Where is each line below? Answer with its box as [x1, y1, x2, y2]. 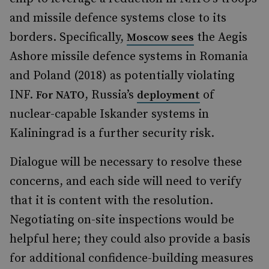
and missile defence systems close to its [10, 11, 226, 26]
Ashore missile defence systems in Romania [10, 49, 248, 64]
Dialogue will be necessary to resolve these [10, 155, 242, 170]
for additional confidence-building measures [10, 251, 253, 266]
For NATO [36, 88, 85, 102]
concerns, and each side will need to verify [10, 174, 241, 189]
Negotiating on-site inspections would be [10, 213, 234, 228]
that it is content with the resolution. [10, 193, 213, 208]
